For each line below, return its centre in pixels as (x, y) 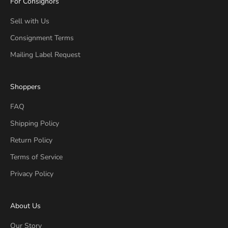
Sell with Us (30, 21)
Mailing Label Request (45, 54)
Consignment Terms (42, 38)
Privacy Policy (32, 174)
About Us (25, 206)
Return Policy (31, 140)
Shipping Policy (35, 123)
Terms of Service (36, 157)
